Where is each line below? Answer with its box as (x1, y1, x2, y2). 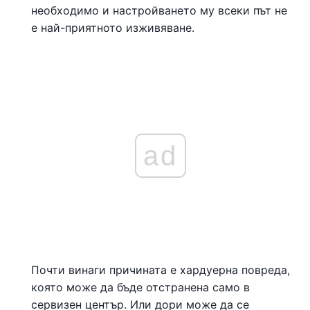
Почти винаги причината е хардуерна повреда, (31, 262, 290, 277)
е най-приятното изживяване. (31, 20, 194, 35)
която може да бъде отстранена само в (31, 280, 250, 294)
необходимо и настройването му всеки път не (31, 3, 287, 17)
